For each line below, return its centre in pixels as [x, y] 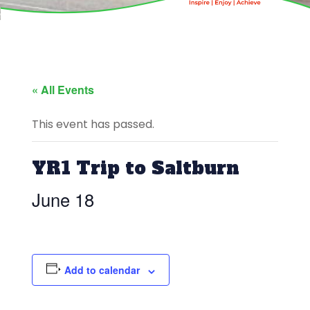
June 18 [63, 200]
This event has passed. [93, 125]
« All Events [63, 90]
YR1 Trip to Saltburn [136, 168]
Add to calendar [102, 270]
